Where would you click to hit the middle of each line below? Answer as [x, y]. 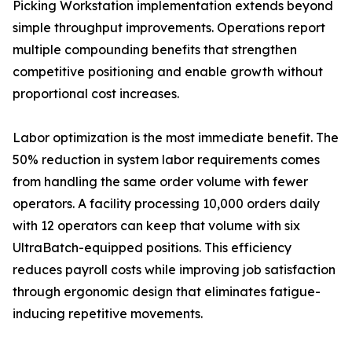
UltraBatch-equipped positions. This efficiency [152, 248]
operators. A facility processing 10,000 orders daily [166, 204]
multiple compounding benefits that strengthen [155, 50]
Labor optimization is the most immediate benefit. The [176, 138]
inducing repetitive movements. [108, 314]
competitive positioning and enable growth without [168, 72]
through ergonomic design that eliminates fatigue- [167, 292]
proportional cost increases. [96, 94]
